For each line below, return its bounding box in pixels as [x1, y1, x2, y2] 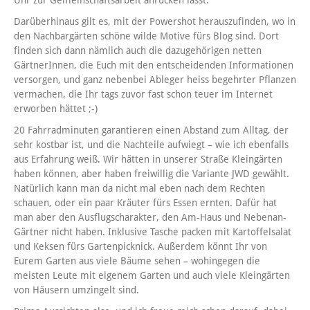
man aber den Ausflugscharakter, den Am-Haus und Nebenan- [14, 212, 286, 224]
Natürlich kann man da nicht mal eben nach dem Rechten [14, 183, 265, 194]
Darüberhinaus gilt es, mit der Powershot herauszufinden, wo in [14, 16, 295, 28]
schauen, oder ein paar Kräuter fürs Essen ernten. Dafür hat [14, 197, 277, 209]
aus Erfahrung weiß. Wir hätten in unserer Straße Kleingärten [14, 154, 282, 165]
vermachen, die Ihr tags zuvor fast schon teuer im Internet [14, 89, 273, 100]
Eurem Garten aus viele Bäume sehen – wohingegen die [14, 255, 260, 267]
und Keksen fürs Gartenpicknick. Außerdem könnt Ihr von [14, 241, 267, 253]
